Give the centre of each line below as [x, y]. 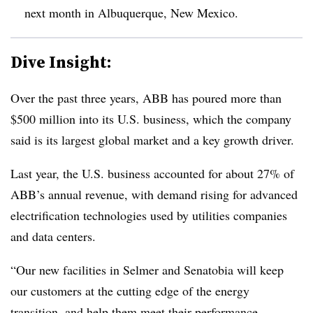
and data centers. [53, 236]
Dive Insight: [61, 61]
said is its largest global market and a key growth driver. [154, 139]
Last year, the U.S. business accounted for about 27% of [152, 173]
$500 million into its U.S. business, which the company [151, 118]
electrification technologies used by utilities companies [149, 215]
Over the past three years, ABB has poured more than [146, 97]
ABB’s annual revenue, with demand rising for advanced [154, 194]
